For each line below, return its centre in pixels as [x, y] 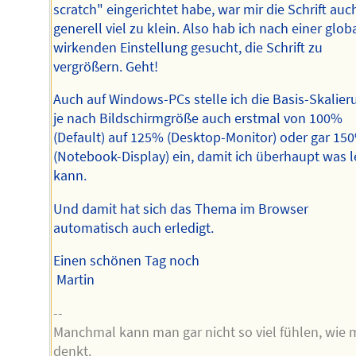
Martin [74, 280]
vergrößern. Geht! [106, 66]
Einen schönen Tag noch [127, 261]
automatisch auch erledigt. [134, 228]
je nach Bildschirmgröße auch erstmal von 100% [198, 119]
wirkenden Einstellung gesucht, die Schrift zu [188, 47]
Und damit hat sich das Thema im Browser [181, 209]
